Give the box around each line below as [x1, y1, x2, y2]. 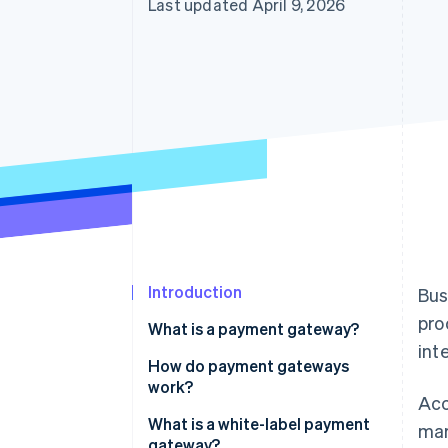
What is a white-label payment [148, 413, 370, 435]
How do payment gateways [148, 355, 349, 377]
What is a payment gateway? [148, 318, 359, 340]
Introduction [148, 281, 242, 303]
